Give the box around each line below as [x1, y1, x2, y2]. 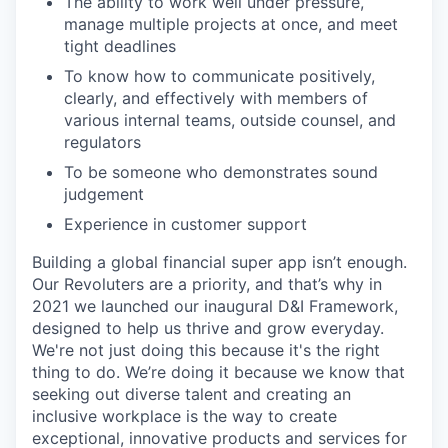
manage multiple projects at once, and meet [64, 14, 398, 35]
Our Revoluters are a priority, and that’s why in [32, 274, 382, 295]
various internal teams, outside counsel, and [64, 110, 396, 131]
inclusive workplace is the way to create [32, 406, 337, 427]
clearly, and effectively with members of [64, 88, 368, 109]
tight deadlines [64, 36, 176, 57]
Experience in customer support [64, 214, 307, 235]
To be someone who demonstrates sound [64, 162, 378, 183]
